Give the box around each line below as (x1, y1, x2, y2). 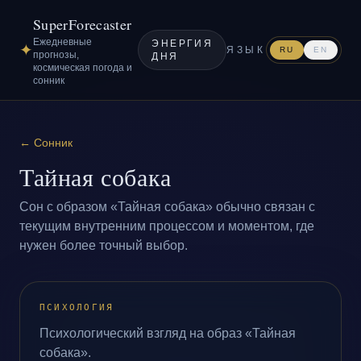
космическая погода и (33, 62, 132, 73)
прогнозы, (33, 49, 79, 60)
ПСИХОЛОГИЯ (39, 302, 114, 313)
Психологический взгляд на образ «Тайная (39, 326, 296, 340)
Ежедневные (33, 36, 92, 48)
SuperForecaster (33, 15, 132, 34)
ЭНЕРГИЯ (151, 38, 214, 49)
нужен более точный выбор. (19, 239, 188, 252)
